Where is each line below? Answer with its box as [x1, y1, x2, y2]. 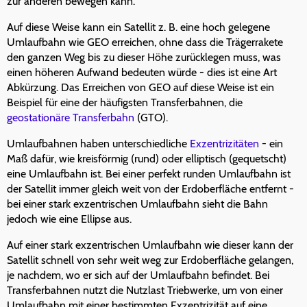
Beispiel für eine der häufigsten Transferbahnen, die [7, 96, 243, 110]
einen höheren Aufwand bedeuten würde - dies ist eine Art [7, 66, 277, 79]
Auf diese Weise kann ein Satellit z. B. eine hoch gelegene [7, 21, 270, 34]
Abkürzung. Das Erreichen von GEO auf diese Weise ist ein [7, 81, 274, 95]
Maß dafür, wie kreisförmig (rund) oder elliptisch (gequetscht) [7, 152, 286, 166]
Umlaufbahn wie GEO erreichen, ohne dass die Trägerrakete [7, 36, 283, 49]
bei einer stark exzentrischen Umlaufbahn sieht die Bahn [7, 197, 268, 211]
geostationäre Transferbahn [7, 111, 134, 125]
